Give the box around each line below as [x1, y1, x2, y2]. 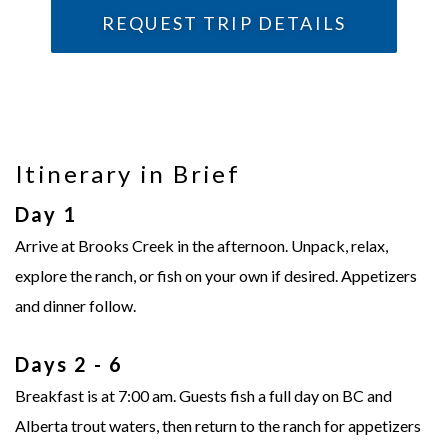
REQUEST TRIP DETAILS [101, 12, 347, 35]
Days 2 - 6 [15, 352, 123, 377]
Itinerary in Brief [15, 159, 241, 189]
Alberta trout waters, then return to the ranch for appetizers [15, 416, 421, 436]
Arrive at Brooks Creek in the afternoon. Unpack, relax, [15, 236, 388, 256]
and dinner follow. [15, 296, 136, 316]
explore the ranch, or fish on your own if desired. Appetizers [15, 266, 417, 286]
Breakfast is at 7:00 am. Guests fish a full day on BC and [15, 386, 392, 406]
